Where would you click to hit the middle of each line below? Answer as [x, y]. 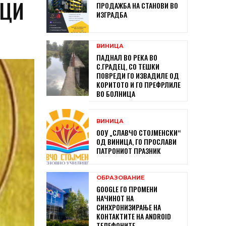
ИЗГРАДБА [112, 15]
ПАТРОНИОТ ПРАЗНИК [129, 150]
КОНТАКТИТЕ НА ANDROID [134, 216]
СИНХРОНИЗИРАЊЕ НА [129, 207]
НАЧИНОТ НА [115, 198]
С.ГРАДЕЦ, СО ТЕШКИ [128, 67]
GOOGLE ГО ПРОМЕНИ [127, 189]
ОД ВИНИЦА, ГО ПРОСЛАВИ [136, 141]
